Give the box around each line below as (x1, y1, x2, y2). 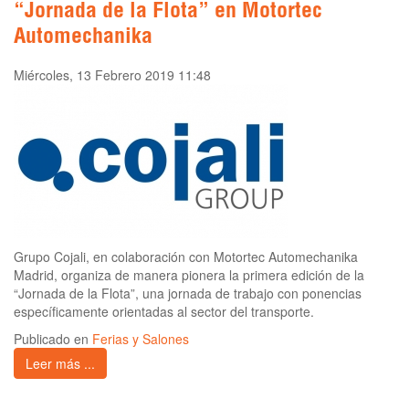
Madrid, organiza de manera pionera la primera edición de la (14, 266, 364, 285)
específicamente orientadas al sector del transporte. (14, 302, 314, 321)
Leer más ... (26, 354, 95, 373)
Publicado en (14, 330, 92, 349)
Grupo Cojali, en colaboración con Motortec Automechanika (14, 247, 358, 267)
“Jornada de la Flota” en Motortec (14, 2, 322, 25)
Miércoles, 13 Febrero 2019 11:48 (14, 66, 211, 85)
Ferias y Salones (92, 330, 189, 349)
